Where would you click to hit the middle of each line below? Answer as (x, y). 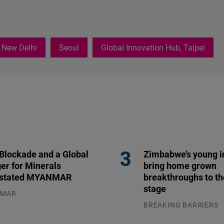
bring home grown (180, 166)
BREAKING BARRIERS (181, 205)
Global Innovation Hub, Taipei (153, 48)
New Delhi (19, 48)
